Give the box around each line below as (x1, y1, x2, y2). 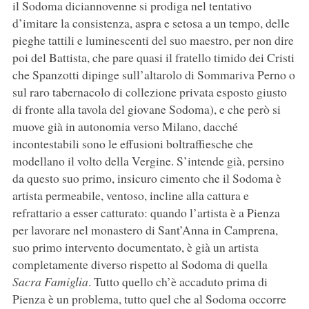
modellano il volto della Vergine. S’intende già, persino (12, 152, 284, 169)
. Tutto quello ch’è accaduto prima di (88, 272, 268, 290)
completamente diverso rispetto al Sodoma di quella (12, 255, 268, 272)
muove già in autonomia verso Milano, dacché (12, 117, 238, 134)
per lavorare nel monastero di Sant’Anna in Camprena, (12, 221, 278, 238)
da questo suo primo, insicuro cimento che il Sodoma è (12, 169, 281, 186)
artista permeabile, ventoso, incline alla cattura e (12, 186, 249, 203)
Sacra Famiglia (12, 272, 88, 290)
